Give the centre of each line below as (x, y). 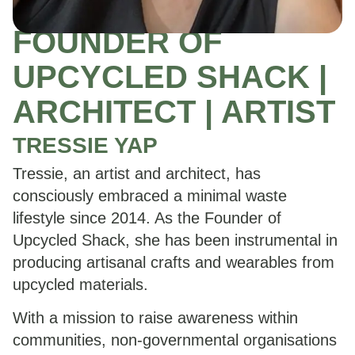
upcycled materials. (80, 284)
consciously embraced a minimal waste (150, 195)
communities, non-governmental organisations (175, 340)
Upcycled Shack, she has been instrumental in (175, 240)
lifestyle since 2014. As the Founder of (147, 218)
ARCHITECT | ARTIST (174, 111)
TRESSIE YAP (85, 145)
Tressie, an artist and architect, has (137, 173)
